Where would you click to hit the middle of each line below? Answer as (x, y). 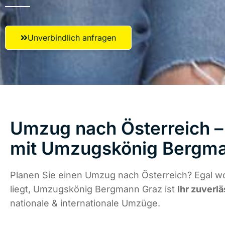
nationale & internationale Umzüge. (85, 203)
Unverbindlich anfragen (72, 38)
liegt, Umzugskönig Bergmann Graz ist (94, 189)
